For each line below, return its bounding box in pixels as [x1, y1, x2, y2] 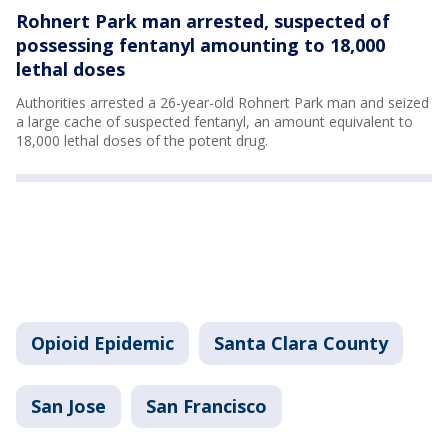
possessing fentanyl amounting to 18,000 [16, 33, 385, 58]
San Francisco [146, 394, 267, 419]
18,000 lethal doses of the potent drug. [16, 131, 268, 151]
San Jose [31, 394, 106, 419]
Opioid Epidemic [31, 331, 174, 356]
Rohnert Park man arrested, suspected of [16, 9, 390, 34]
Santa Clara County [214, 331, 388, 356]
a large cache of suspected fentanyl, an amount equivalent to [16, 112, 413, 132]
